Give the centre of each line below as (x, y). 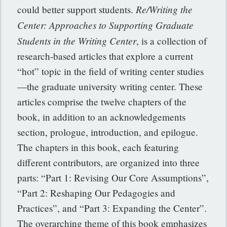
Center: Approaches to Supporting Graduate (106, 25)
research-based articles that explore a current (105, 56)
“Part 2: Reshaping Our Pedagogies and (97, 193)
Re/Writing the (164, 9)
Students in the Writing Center (77, 41)
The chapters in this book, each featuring (98, 147)
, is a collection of (172, 41)
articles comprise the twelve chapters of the (102, 102)
